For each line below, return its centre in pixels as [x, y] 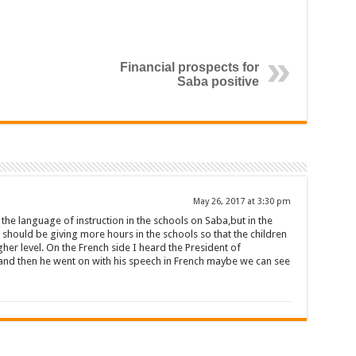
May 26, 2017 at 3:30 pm [242, 201]
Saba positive [218, 81]
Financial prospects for [189, 67]
